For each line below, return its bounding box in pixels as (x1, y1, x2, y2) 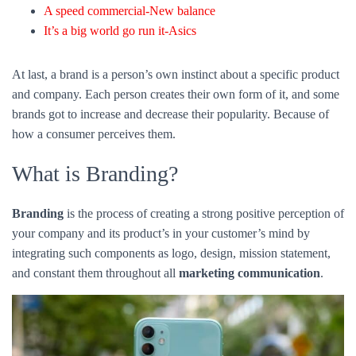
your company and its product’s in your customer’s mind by (12, 80, 310, 95)
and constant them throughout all (12, 120, 179, 134)
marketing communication (179, 120, 320, 134)
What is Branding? (12, 15, 178, 41)
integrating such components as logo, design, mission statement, (12, 100, 331, 114)
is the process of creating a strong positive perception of (64, 60, 344, 75)
